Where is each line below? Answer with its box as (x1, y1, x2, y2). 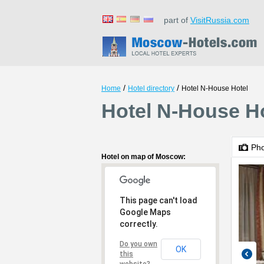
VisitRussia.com (190, 15, 249, 25)
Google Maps (120, 207, 171, 217)
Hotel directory (128, 84, 174, 93)
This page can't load (120, 196, 197, 205)
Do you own (120, 240, 157, 248)
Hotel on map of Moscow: (101, 153, 186, 161)
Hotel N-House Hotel (181, 84, 248, 93)
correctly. (120, 219, 158, 229)
